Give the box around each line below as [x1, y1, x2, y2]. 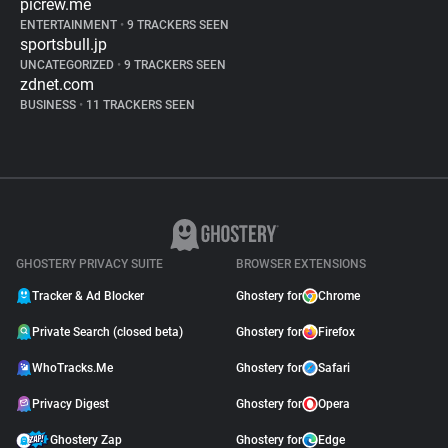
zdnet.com [20, 75, 94, 94]
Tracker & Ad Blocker [32, 289, 144, 303]
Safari [318, 361, 350, 375]
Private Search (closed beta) [32, 325, 183, 339]
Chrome [318, 289, 360, 303]
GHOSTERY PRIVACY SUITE [16, 257, 163, 271]
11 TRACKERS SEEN [83, 98, 195, 112]
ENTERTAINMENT [20, 18, 120, 32]
